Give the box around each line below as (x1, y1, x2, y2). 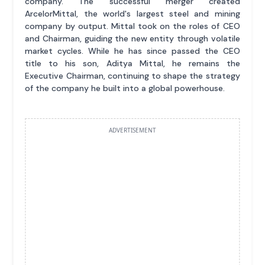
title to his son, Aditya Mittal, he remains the (25, 57, 240, 69)
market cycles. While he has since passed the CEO (25, 45, 240, 56)
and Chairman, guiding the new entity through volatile (25, 33, 240, 44)
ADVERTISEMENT (109, 125, 156, 134)
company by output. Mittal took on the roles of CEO (25, 20, 240, 31)
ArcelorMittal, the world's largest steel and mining (25, 8, 240, 19)
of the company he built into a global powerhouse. (25, 82, 225, 93)
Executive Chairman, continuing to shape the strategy (25, 70, 240, 81)
